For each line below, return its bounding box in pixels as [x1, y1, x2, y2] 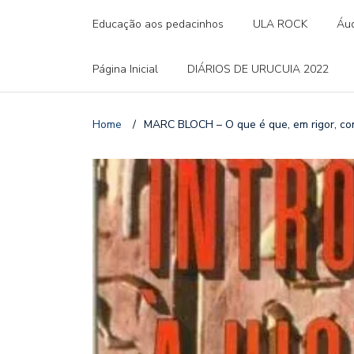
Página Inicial [92, 61, 158, 77]
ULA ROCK [253, 16, 307, 32]
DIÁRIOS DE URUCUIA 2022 [187, 61, 329, 77]
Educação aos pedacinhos [92, 16, 224, 32]
